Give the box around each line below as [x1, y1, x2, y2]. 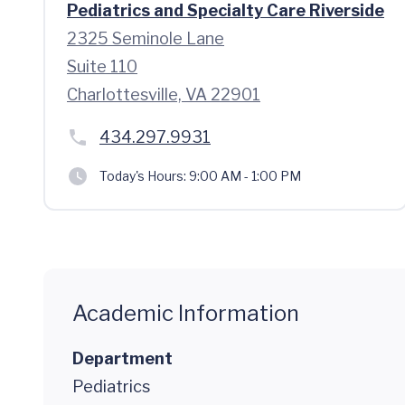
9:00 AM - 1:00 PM [186, 168, 301, 184]
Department [72, 349, 173, 368]
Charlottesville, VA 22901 [67, 85, 260, 104]
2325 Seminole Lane [67, 29, 224, 48]
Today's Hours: [99, 168, 186, 184]
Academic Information [72, 300, 299, 326]
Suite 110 [67, 57, 137, 76]
